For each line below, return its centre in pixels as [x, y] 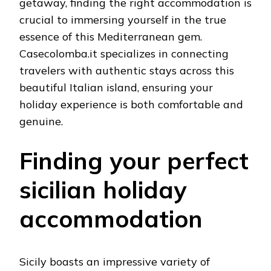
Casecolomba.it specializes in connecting [124, 54]
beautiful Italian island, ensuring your [116, 88]
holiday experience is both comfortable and [131, 105]
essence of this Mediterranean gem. [111, 37]
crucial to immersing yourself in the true [123, 20]
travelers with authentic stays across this [127, 71]
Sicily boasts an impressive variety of [115, 261]
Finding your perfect [134, 161]
